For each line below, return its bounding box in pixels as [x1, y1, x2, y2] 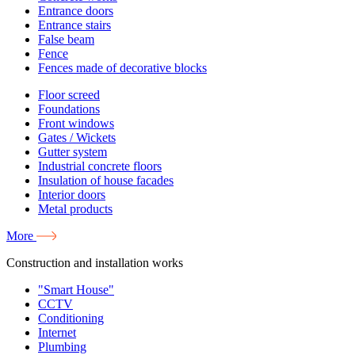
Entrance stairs [38, 17, 111, 32]
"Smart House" [38, 282, 114, 296]
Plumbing [38, 339, 86, 353]
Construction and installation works [6, 255, 183, 269]
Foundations [38, 101, 100, 116]
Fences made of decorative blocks [38, 60, 207, 74]
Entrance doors [38, 3, 113, 17]
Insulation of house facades [38, 173, 174, 187]
